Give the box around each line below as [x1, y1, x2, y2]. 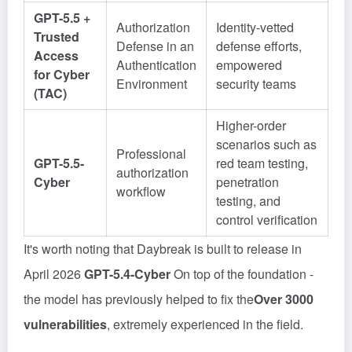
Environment [116, 75, 187, 93]
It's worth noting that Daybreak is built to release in [24, 240, 302, 258]
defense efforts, [216, 37, 302, 55]
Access [34, 46, 79, 64]
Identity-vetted [216, 18, 294, 36]
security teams [216, 75, 296, 93]
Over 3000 [254, 290, 313, 308]
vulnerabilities [24, 315, 107, 333]
